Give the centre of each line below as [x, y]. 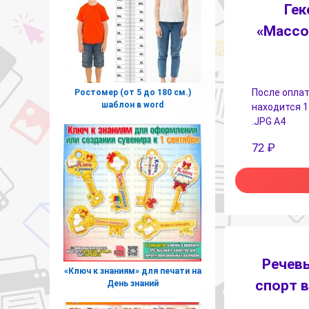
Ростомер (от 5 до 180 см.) [132, 92]
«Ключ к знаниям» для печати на [132, 271]
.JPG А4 [269, 121]
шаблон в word [132, 104]
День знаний [132, 283]
